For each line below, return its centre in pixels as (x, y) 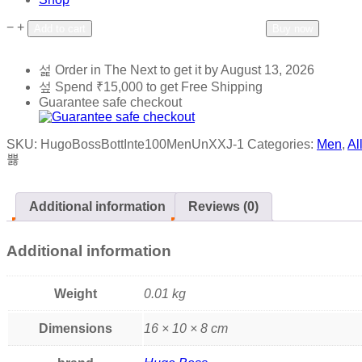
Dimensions (75, 328)
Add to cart (60, 29)
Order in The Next (107, 70)
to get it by (190, 70)
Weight (75, 293)
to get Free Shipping (203, 87)
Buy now (293, 29)
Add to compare (221, 27)
